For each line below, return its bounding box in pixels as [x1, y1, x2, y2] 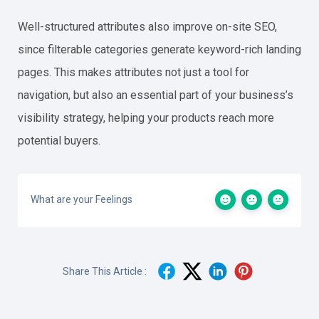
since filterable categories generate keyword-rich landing [18, 43, 301, 56]
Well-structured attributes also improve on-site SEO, [18, 20, 277, 33]
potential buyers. [18, 134, 100, 147]
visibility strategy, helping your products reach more [18, 111, 274, 125]
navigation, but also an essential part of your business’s [18, 88, 293, 102]
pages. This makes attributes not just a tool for [18, 66, 249, 79]
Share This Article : [63, 265, 147, 277]
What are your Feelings [31, 194, 132, 205]
